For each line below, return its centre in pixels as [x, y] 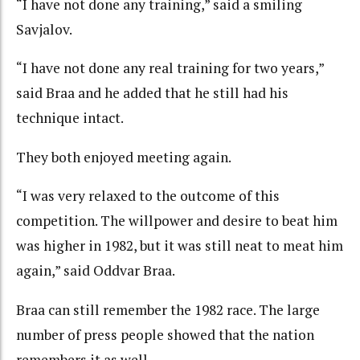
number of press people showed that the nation [165, 334]
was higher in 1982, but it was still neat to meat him [180, 246]
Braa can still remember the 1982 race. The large [168, 309]
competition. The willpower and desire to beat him [177, 221]
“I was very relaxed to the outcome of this [148, 196]
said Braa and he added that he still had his [152, 93]
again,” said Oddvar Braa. [96, 271]
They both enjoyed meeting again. [124, 157]
